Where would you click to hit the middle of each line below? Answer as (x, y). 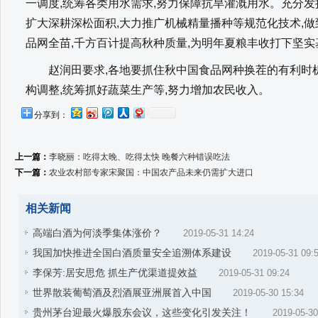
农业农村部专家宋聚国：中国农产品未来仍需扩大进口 (151, 172)
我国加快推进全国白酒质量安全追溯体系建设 (132, 253)
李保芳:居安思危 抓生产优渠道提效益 (115, 273)
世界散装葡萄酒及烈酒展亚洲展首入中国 (122, 292)
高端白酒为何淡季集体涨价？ (97, 233)
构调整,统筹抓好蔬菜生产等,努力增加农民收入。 (148, 90)
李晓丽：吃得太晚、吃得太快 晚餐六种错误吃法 (139, 157)
